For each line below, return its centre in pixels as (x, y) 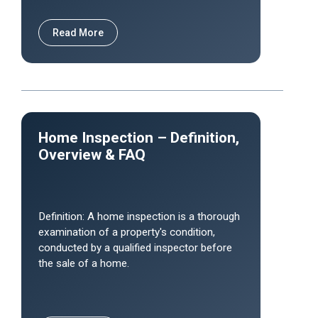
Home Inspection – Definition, (139, 138)
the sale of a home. (84, 263)
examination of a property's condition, (127, 232)
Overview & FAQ (92, 155)
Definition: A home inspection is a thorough (139, 216)
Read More (78, 33)
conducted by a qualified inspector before (135, 248)
